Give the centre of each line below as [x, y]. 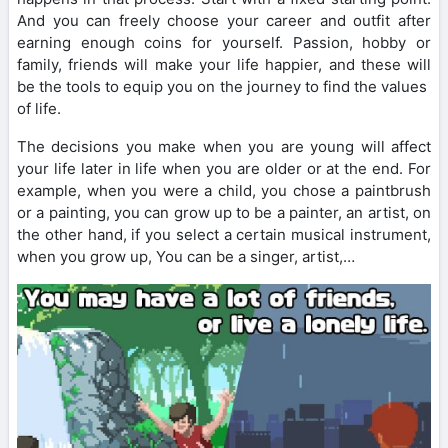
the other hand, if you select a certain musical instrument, [224, 235]
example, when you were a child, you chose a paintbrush [224, 191]
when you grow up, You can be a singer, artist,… [186, 257]
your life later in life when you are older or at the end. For [224, 169]
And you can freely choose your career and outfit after [224, 21]
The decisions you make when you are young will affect [224, 147]
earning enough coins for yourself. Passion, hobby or [224, 43]
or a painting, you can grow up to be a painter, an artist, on [224, 213]
